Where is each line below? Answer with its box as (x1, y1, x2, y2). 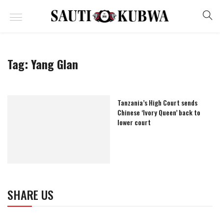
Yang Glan (31, 55, 78, 73)
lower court (117, 116, 151, 127)
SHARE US (7, 186, 54, 204)
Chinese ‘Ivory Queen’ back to (117, 107, 200, 117)
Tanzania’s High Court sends (117, 97, 197, 108)
